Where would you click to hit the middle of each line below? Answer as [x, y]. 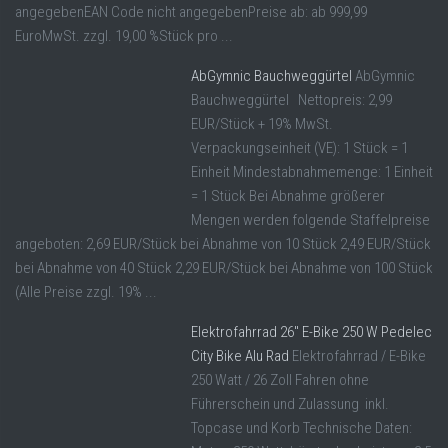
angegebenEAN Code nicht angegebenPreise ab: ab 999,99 [191, 12]
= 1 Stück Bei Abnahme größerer [288, 196]
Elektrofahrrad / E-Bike [359, 356]
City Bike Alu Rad [240, 356]
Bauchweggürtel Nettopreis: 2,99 [291, 100]
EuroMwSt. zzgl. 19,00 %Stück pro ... [124, 36]
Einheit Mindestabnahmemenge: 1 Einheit [312, 172]
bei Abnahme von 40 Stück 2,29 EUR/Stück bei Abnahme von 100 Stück [224, 268]
